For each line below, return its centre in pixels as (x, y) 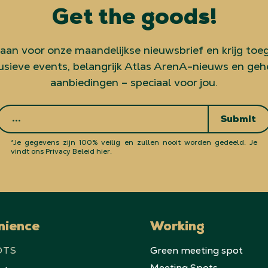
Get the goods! (134, 19)
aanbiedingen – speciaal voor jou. (134, 82)
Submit (238, 120)
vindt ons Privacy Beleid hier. (61, 151)
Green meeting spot (196, 250)
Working (177, 228)
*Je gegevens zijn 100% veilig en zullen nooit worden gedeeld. (130, 142)
